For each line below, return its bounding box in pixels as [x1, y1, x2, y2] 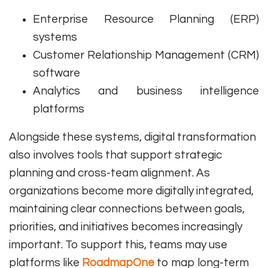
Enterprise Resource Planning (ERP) [33, 13, 259, 26]
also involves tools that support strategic [9, 149, 222, 162]
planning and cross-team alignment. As [9, 167, 210, 179]
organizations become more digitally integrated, [9, 185, 254, 197]
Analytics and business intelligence [33, 85, 259, 98]
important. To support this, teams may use [9, 239, 227, 251]
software [33, 67, 80, 80]
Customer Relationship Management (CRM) [33, 49, 259, 62]
